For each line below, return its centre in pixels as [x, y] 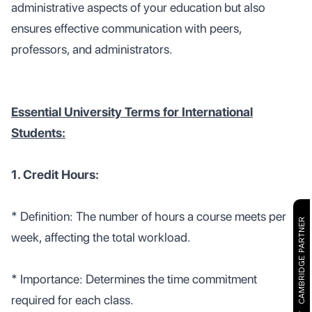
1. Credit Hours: [55, 174]
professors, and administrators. [92, 49]
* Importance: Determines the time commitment [134, 279]
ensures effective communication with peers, [126, 28]
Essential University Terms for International [132, 112]
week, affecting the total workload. [101, 237]
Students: [38, 133]
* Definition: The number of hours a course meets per [149, 216]
